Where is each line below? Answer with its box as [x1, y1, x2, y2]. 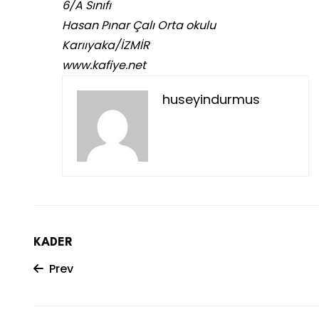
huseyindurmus [162, 90, 260, 109]
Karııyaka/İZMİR [62, 37, 150, 54]
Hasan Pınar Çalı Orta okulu [62, 17, 216, 34]
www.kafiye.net [62, 57, 146, 74]
